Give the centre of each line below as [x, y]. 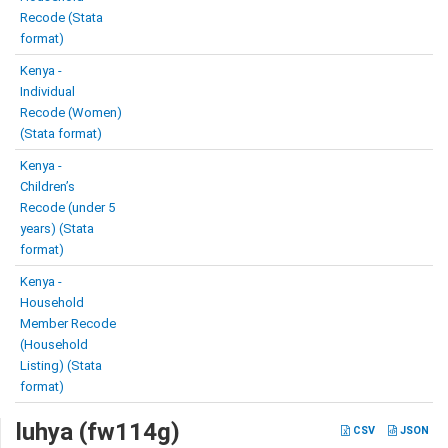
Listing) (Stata [61, 365]
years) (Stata [57, 228]
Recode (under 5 [67, 207]
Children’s [47, 186]
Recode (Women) [71, 112]
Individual [47, 91]
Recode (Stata [61, 17]
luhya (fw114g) [98, 432]
